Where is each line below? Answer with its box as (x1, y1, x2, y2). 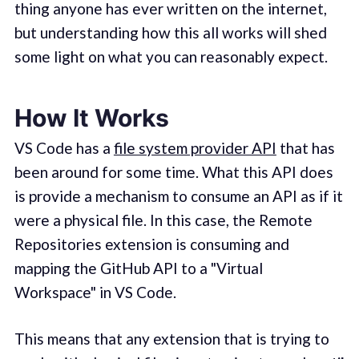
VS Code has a (14, 138, 114, 157)
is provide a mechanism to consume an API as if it (14, 186, 343, 205)
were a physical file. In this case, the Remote (14, 210, 313, 229)
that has (276, 138, 335, 157)
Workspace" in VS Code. (14, 282, 176, 301)
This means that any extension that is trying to (14, 329, 329, 349)
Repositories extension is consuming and (14, 234, 289, 253)
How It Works (14, 103, 169, 132)
